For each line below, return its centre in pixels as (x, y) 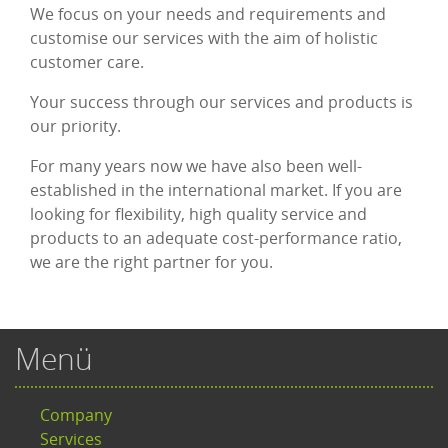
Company (76, 415)
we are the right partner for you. (151, 262)
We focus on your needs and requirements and (208, 14)
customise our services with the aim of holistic (204, 38)
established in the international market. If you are (216, 190)
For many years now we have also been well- (196, 166)
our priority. (75, 126)
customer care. (87, 62)
